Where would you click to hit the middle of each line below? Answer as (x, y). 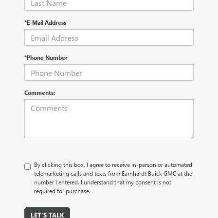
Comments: (40, 93)
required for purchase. (62, 191)
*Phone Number (46, 58)
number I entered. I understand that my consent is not (103, 182)
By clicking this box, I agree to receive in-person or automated (113, 165)
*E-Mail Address (45, 23)
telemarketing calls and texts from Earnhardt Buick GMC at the (113, 173)
